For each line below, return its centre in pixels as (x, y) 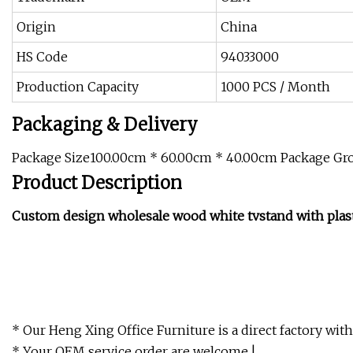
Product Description (97, 183)
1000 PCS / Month (275, 87)
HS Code (42, 57)
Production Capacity (78, 87)
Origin (36, 27)
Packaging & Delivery (105, 125)
